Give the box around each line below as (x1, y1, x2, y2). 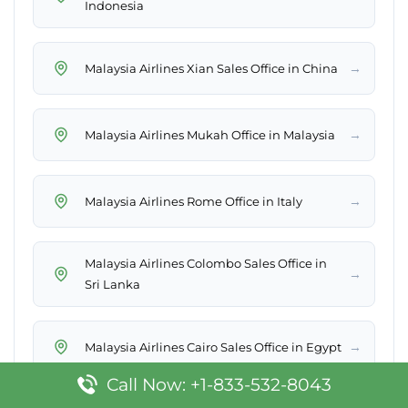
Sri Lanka (85, 277, 140, 292)
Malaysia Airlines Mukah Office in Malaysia (85, 127, 335, 142)
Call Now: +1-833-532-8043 (106, 374, 331, 395)
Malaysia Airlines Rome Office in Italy (85, 193, 302, 209)
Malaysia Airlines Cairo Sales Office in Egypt (85, 339, 342, 354)
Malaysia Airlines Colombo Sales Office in (85, 256, 327, 271)
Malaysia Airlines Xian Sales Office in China (85, 60, 338, 76)
